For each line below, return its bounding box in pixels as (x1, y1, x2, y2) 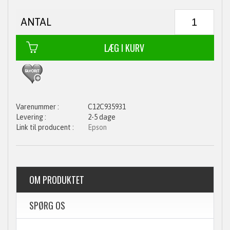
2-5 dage (88, 113, 116, 122)
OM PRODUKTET (29, 173, 84, 187)
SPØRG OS (29, 199, 65, 213)
